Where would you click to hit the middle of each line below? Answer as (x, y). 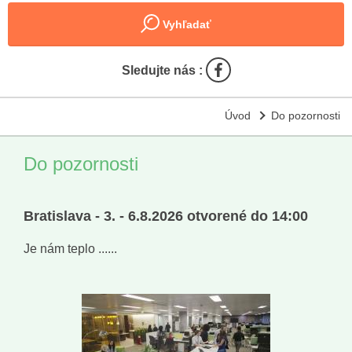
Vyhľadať (185, 24)
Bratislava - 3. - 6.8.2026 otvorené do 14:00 (166, 216)
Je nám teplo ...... (70, 249)
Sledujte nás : (163, 71)
